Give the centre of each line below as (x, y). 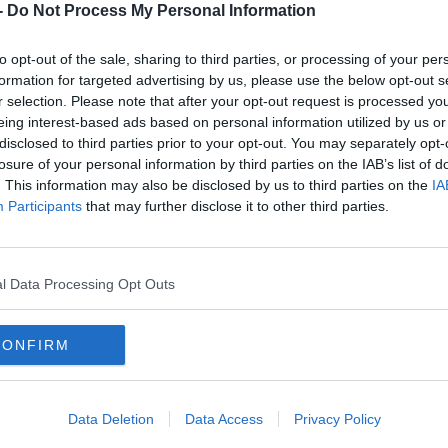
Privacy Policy (337, 419)
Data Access (223, 419)
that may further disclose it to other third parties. (235, 206)
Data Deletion (110, 419)
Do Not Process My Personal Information (161, 10)
